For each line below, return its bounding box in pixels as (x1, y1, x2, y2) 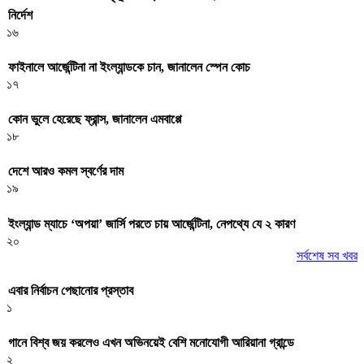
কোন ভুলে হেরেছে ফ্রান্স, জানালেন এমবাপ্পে (8, 112, 181, 127)
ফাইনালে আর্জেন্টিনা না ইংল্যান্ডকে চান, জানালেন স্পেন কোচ (8, 59, 250, 74)
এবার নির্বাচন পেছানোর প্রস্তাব (8, 283, 133, 297)
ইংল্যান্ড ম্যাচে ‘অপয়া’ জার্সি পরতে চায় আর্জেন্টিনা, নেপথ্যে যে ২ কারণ (8, 216, 295, 231)
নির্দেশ (8, 7, 32, 22)
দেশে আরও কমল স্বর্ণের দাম (8, 164, 123, 179)
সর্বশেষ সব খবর (297, 248, 357, 262)
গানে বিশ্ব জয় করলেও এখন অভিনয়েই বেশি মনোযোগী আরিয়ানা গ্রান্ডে (8, 336, 294, 350)
